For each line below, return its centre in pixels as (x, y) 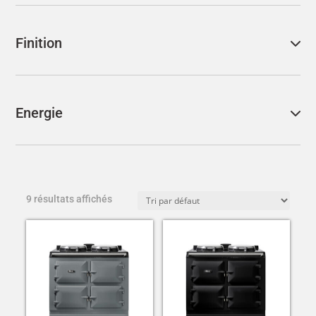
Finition (39, 43)
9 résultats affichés (69, 199)
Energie (39, 113)
